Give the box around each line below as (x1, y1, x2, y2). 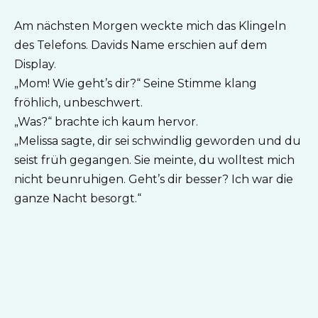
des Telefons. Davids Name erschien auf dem (14, 38, 267, 52)
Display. (14, 57, 56, 71)
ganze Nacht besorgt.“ (14, 191, 141, 205)
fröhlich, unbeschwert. (14, 95, 143, 109)
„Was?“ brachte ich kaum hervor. (14, 114, 198, 128)
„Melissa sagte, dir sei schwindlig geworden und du (14, 133, 301, 148)
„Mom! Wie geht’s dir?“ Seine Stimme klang (14, 76, 257, 90)
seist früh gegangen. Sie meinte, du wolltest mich (14, 153, 295, 167)
